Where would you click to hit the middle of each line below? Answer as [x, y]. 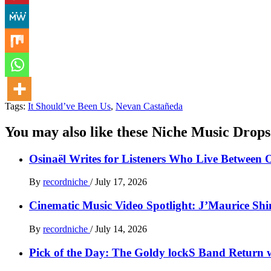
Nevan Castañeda [149, 106]
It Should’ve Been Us [69, 106]
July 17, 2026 [121, 182]
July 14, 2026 [121, 229]
